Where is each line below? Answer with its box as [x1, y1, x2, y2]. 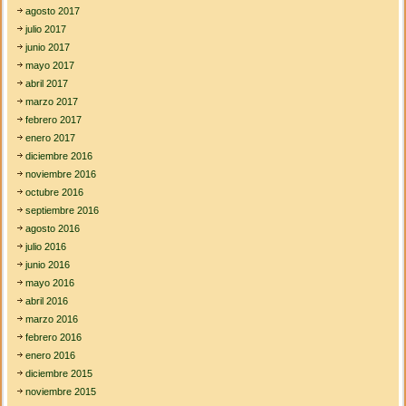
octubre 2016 [25, 187, 84, 198]
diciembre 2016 [25, 150, 93, 162]
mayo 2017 [25, 60, 75, 72]
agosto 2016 [25, 223, 81, 235]
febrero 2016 [25, 332, 82, 343]
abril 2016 [25, 295, 69, 307]
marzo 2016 [25, 314, 79, 325]
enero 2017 [25, 132, 76, 144]
